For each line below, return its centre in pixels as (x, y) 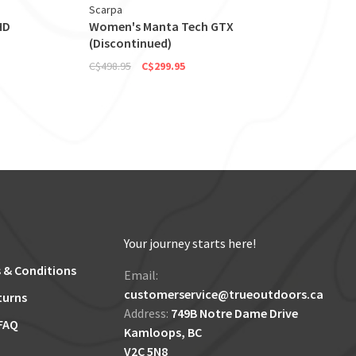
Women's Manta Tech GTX (161, 27)
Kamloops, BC (163, 333)
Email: (141, 275)
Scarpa (106, 10)
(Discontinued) (130, 43)
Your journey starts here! (190, 244)
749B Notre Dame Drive (234, 313)
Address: (147, 313)
